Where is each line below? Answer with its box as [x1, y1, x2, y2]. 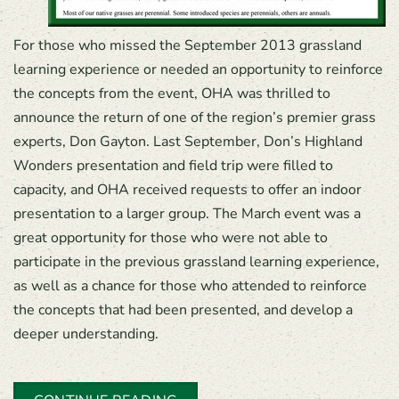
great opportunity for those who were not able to [13, 228, 328, 248]
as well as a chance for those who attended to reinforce [13, 276, 367, 296]
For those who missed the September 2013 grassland [13, 36, 362, 55]
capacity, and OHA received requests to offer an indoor [13, 180, 362, 199]
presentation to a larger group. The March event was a [13, 204, 361, 224]
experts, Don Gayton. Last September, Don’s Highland [13, 132, 362, 151]
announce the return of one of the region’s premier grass [13, 108, 376, 127]
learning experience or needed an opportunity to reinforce [13, 60, 383, 79]
